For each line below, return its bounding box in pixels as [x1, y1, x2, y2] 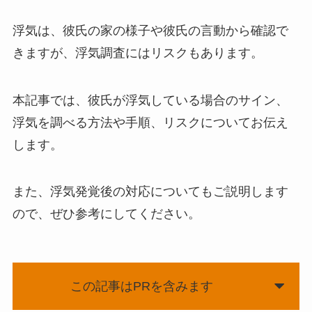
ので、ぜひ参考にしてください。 [12, 207, 201, 221]
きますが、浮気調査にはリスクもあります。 [12, 45, 263, 60]
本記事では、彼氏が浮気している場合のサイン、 [12, 93, 288, 107]
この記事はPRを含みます [70, 279, 214, 294]
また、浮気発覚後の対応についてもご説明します [12, 185, 288, 199]
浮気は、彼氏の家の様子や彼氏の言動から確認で [12, 23, 288, 38]
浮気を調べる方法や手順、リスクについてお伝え [12, 115, 288, 130]
